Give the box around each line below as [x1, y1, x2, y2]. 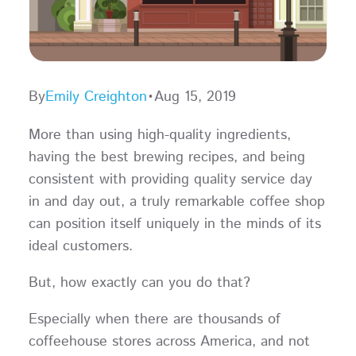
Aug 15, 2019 [153, 86, 236, 107]
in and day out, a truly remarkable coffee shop [28, 191, 325, 212]
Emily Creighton [44, 86, 147, 107]
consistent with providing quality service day [28, 168, 312, 190]
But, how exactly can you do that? [28, 272, 260, 293]
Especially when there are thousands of [28, 308, 281, 330]
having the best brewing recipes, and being [28, 146, 305, 168]
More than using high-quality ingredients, [28, 124, 291, 145]
